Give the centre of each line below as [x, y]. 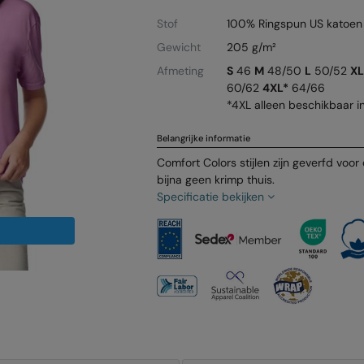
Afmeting [181, 70]
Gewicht [179, 47]
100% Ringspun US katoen [294, 23]
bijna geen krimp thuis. [216, 179]
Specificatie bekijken [212, 196]
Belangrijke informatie [204, 138]
